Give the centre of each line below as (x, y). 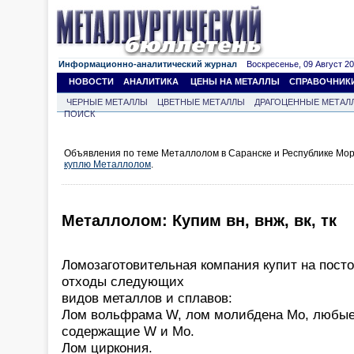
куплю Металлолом (107, 164)
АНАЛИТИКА (151, 81)
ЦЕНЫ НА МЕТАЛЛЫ (235, 81)
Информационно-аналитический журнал (148, 64)
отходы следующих (123, 281)
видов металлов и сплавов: (147, 298)
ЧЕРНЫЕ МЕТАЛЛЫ (107, 102)
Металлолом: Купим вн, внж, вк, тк (199, 221)
